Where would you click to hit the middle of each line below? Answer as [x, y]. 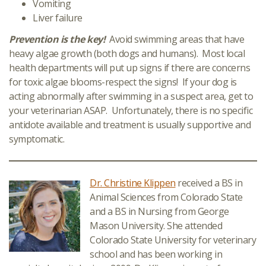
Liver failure [63, 18]
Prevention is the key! [57, 39]
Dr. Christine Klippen [133, 183]
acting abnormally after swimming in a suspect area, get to [131, 96]
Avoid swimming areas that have [175, 39]
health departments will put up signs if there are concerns [129, 67]
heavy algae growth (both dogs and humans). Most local [127, 53]
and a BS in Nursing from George [159, 211]
